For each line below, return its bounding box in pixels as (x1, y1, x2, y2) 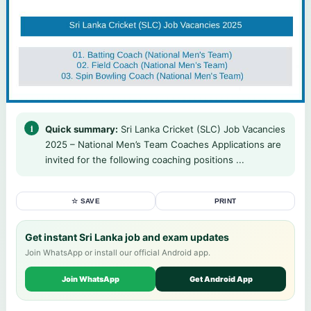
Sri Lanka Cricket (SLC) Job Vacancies (118, 124, 285, 135)
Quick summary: (45, 124, 118, 135)
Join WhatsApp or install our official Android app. (25, 248, 210, 258)
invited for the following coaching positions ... (45, 154, 244, 166)
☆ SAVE (71, 197, 101, 205)
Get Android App (189, 274, 253, 285)
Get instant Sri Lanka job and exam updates (25, 231, 229, 244)
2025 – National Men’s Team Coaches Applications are (45, 139, 281, 151)
